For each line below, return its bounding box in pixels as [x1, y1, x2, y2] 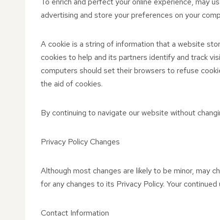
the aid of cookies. [41, 79, 103, 89]
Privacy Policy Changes [41, 137, 120, 147]
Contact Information [41, 208, 109, 218]
